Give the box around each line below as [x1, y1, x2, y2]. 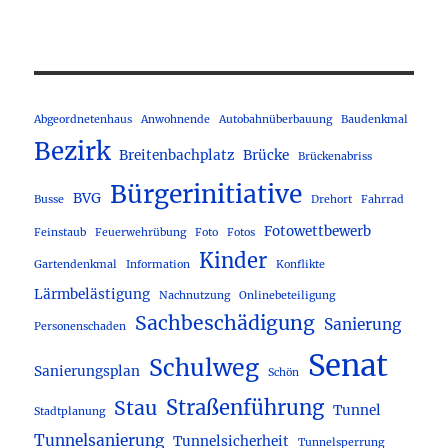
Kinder [199, 248, 268, 275]
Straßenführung [166, 395, 325, 422]
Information [126, 258, 191, 272]
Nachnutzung [159, 289, 231, 303]
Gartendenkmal [34, 258, 118, 272]
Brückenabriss [298, 150, 373, 164]
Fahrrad [361, 193, 405, 207]
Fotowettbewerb [264, 223, 372, 241]
